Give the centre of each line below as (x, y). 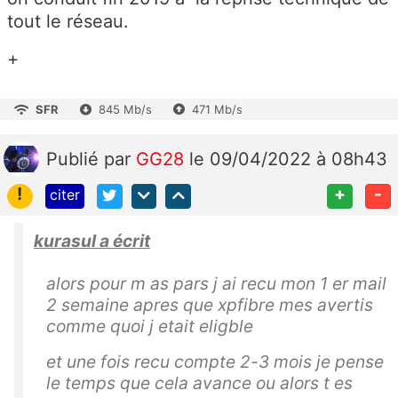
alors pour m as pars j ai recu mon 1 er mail (216, 284)
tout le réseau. (68, 21)
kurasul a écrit (92, 241)
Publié (75, 159)
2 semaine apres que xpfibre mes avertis (210, 305)
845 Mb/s (125, 109)
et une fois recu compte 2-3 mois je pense (215, 362)
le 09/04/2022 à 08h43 (288, 159)
